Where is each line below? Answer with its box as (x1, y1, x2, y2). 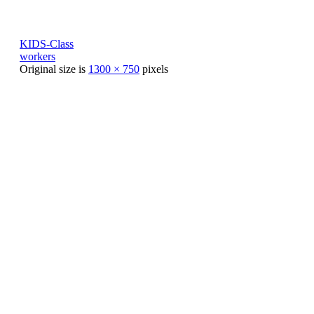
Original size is (20, 62, 88, 75)
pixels (139, 62, 168, 75)
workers (20, 50, 55, 62)
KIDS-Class (20, 37, 74, 50)
